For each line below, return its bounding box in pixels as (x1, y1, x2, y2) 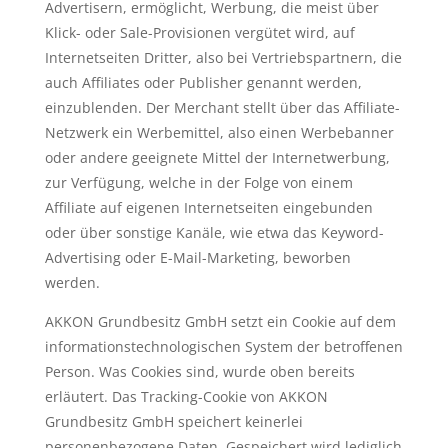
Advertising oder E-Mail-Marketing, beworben (44, 248, 351, 267)
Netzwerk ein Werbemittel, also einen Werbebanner (44, 123, 394, 142)
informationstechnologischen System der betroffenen (44, 337, 403, 356)
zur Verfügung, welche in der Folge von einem (44, 173, 353, 192)
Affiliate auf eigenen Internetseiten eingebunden (44, 198, 373, 217)
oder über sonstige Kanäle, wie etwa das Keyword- (44, 223, 384, 242)
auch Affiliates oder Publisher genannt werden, (44, 73, 362, 92)
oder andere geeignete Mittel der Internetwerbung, (44, 148, 390, 167)
